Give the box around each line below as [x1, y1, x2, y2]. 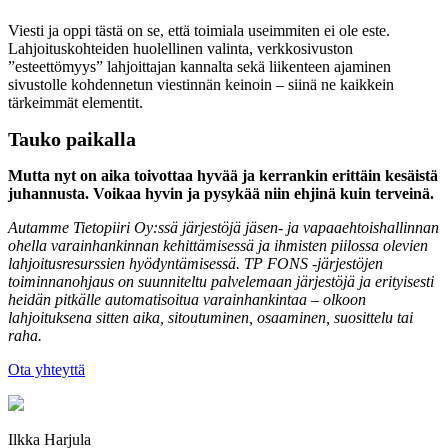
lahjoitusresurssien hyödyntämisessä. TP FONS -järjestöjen [8, 255, 383, 273]
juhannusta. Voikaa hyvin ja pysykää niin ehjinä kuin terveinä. [8, 185, 434, 203]
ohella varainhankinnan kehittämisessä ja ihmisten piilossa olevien [8, 237, 428, 255]
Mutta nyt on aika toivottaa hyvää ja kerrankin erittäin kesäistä [8, 167, 438, 185]
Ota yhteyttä [8, 361, 85, 379]
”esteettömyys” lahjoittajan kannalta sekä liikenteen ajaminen [8, 58, 391, 76]
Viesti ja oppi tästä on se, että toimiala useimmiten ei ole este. [8, 22, 390, 40]
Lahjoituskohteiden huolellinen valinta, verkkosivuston [8, 40, 353, 58]
